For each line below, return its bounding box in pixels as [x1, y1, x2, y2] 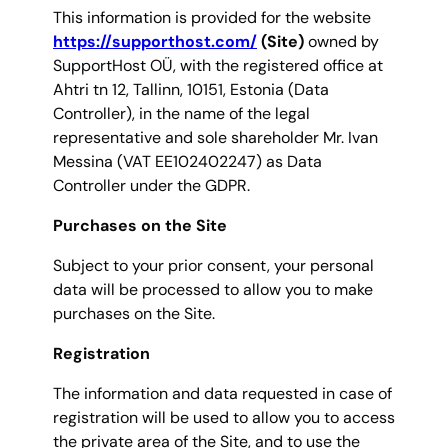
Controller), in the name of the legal [53, 103, 310, 124]
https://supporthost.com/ [53, 31, 257, 52]
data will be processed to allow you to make [53, 279, 373, 300]
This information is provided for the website [53, 7, 371, 28]
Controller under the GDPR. [53, 175, 250, 196]
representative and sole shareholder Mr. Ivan [53, 127, 378, 148]
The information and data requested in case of [53, 383, 392, 404]
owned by [304, 31, 379, 52]
